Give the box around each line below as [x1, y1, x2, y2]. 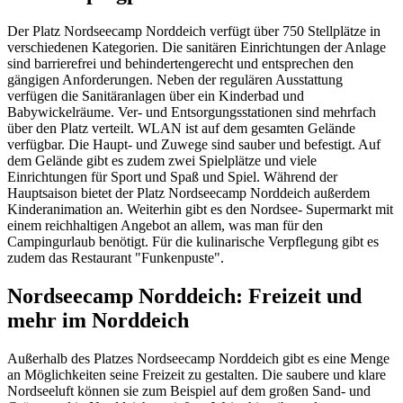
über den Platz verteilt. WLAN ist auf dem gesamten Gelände [7, 121, 355, 137]
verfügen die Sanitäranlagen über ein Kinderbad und [7, 88, 304, 104]
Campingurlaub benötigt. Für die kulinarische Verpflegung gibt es [7, 234, 379, 250]
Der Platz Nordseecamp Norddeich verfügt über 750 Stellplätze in [7, 23, 381, 40]
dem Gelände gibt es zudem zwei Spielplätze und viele [7, 153, 317, 169]
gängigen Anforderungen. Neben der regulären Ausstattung [7, 72, 343, 88]
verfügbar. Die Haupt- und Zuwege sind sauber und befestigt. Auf [7, 137, 381, 153]
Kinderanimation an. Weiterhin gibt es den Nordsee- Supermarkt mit [7, 201, 393, 218]
